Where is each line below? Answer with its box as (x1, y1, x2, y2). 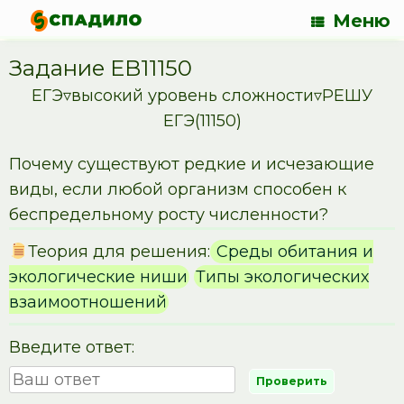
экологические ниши (9, 267, 188, 287)
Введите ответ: (9, 337, 134, 357)
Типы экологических (196, 267, 369, 287)
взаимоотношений (9, 292, 167, 312)
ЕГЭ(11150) (162, 111, 242, 131)
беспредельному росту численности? (9, 205, 328, 225)
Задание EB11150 (9, 55, 192, 81)
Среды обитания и (211, 242, 373, 262)
